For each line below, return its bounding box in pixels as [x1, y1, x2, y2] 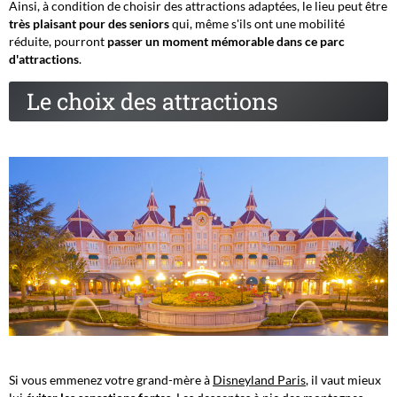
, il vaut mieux [306, 372, 381, 388]
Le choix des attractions [27, 86, 278, 117]
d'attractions [9, 51, 79, 67]
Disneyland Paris [213, 372, 306, 388]
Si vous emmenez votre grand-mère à [9, 372, 213, 388]
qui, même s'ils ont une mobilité [169, 16, 345, 32]
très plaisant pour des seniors [9, 16, 169, 32]
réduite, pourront [9, 34, 107, 50]
